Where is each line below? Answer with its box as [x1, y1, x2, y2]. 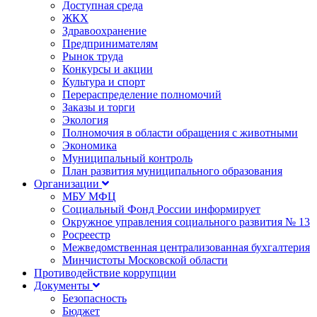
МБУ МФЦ [62, 190, 116, 202]
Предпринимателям [62, 38, 158, 50]
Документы [34, 279, 93, 292]
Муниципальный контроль [62, 152, 192, 164]
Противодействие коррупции [34, 267, 176, 279]
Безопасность [62, 292, 127, 304]
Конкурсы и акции [62, 63, 153, 75]
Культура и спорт [62, 76, 145, 88]
